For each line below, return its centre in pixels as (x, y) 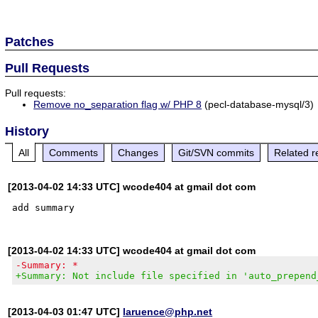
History (27, 131)
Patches (30, 42)
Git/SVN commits (216, 152)
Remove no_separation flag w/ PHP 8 (118, 104)
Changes (138, 152)
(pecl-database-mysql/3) (258, 104)
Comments (74, 152)
